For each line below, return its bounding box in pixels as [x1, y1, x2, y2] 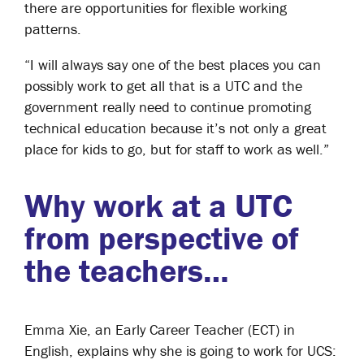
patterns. [24, 19, 81, 38]
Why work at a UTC [24, 185, 292, 225]
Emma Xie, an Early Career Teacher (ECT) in [24, 320, 295, 339]
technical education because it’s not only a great [24, 119, 327, 137]
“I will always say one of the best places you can [24, 55, 321, 74]
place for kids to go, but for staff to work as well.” [24, 140, 329, 158]
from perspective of [24, 218, 299, 258]
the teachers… [24, 250, 229, 290]
